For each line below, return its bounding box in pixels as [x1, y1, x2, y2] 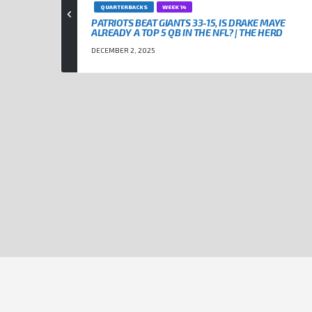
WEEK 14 [162, 3, 187, 11]
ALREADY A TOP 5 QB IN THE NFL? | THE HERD [91, 26, 283, 39]
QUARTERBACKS [100, 3, 148, 11]
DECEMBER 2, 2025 [91, 46, 155, 55]
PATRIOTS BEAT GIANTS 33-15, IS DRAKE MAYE [91, 17, 286, 29]
